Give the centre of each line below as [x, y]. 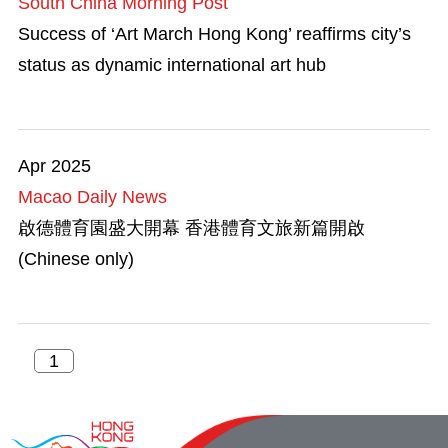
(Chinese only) [76, 258]
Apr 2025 [54, 165]
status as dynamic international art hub [172, 64]
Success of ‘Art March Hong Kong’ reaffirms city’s [214, 33]
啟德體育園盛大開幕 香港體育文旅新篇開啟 [191, 227]
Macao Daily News [92, 196]
